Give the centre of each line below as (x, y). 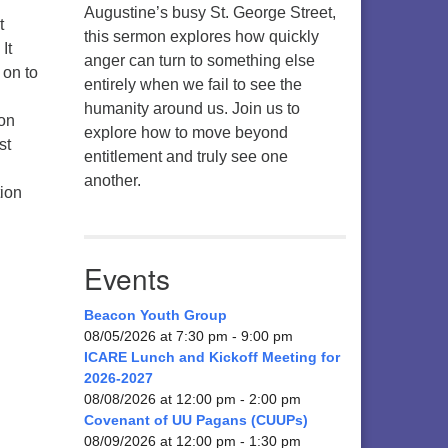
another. (112, 180)
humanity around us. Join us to (191, 108)
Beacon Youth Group (155, 315)
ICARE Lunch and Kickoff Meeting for (211, 357)
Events (126, 278)
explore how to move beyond (185, 132)
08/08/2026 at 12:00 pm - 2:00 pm (192, 399)
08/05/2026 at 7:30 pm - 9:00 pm (188, 336)
